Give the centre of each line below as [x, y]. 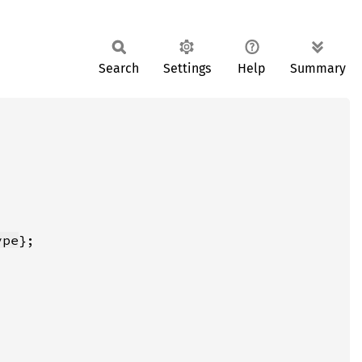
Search [119, 68]
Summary [318, 68]
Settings [187, 68]
